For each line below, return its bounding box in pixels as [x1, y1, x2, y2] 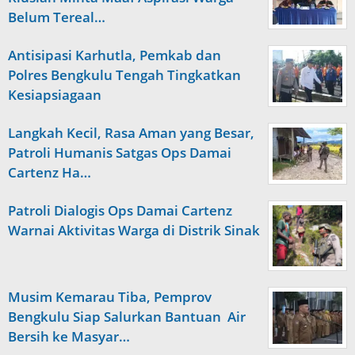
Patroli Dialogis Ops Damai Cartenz [8, 200, 232, 219]
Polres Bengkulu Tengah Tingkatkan [8, 65, 241, 84]
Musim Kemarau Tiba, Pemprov [8, 288, 212, 307]
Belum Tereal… [8, 7, 105, 26]
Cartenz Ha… [8, 162, 91, 181]
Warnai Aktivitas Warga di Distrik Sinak [8, 220, 260, 239]
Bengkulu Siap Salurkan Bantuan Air [8, 307, 246, 326]
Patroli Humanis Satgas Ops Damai [8, 143, 231, 162]
